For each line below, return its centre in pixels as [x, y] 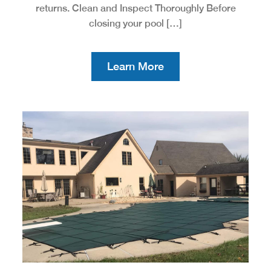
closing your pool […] [135, 23]
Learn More [135, 66]
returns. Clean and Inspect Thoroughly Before [135, 8]
